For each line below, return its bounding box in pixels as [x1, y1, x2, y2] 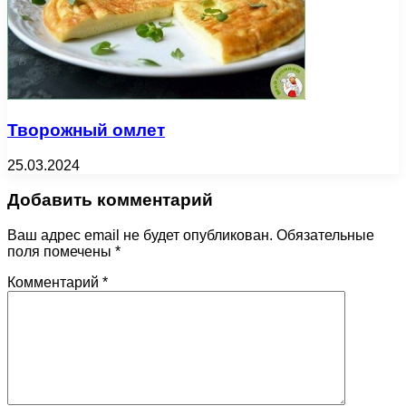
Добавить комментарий [7, 190, 213, 210]
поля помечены [7, 244, 115, 260]
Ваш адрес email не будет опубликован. [7, 227, 273, 244]
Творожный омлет [7, 121, 165, 140]
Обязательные [276, 227, 374, 244]
